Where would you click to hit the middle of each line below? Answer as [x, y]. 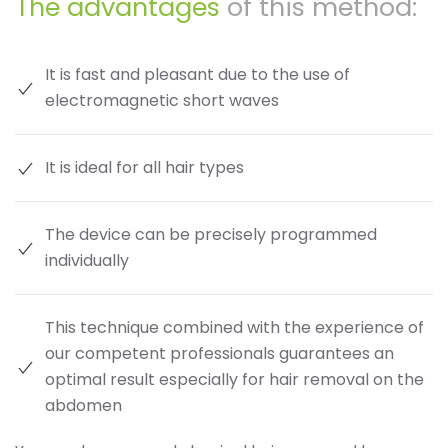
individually [87, 260]
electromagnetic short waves [162, 100]
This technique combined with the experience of [234, 327]
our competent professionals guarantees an [219, 353]
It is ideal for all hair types [144, 167]
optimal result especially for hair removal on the [234, 379]
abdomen [83, 405]
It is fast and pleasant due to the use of [197, 74]
